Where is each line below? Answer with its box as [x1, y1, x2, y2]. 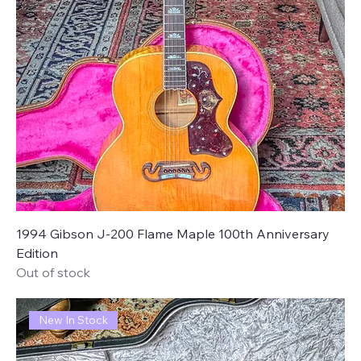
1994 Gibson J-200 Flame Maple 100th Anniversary [16, 226, 330, 242]
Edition [16, 245, 58, 261]
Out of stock [16, 264, 90, 280]
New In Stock [39, 313, 109, 328]
